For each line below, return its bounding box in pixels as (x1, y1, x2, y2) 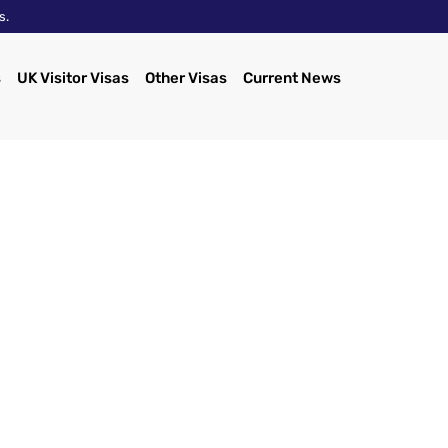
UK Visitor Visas (16, 68, 129, 87)
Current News (242, 68, 341, 87)
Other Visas (144, 68, 227, 87)
